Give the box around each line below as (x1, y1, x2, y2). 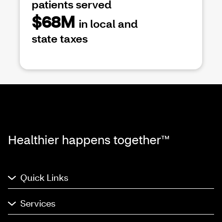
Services (20, 197, 55, 210)
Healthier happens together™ (8, 132, 169, 148)
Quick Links (20, 171, 68, 184)
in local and (79, 16, 138, 31)
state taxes (32, 31, 88, 46)
